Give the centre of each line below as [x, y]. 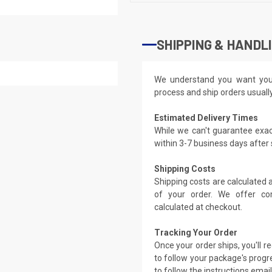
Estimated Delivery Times [206, 117]
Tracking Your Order [196, 232]
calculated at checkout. [198, 207]
